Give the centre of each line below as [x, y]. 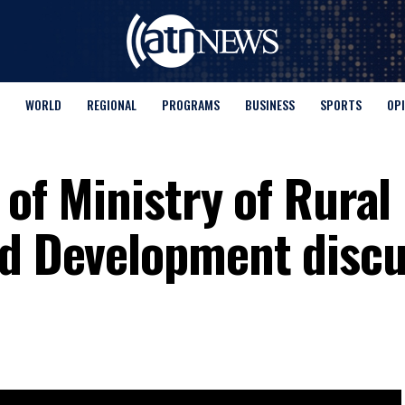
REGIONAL [111, 104]
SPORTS [340, 104]
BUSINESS [269, 104]
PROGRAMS [190, 104]
